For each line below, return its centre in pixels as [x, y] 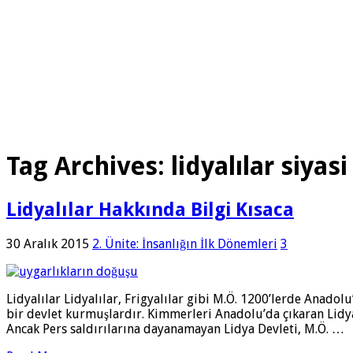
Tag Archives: [89, 167]
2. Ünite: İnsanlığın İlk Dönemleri [185, 243]
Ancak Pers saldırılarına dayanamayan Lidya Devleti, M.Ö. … [175, 329]
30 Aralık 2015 [48, 243]
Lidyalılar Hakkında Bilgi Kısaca [150, 209]
